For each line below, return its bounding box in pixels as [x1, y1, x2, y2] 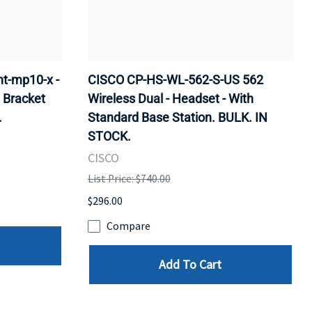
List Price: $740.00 [87, 171, 171, 185]
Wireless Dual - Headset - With [87, 91, 253, 106]
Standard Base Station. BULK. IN [87, 109, 267, 125]
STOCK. [87, 128, 131, 143]
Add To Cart [159, 256, 222, 273]
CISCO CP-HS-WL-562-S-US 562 [87, 72, 263, 87]
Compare [106, 219, 150, 233]
